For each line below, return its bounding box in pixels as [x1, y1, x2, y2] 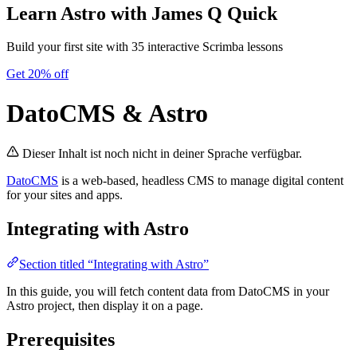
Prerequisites [6, 329, 115, 351]
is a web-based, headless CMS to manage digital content [58, 174, 343, 188]
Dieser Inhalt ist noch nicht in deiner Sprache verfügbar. [22, 147, 302, 161]
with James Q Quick [106, 2, 277, 24]
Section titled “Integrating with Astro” [19, 257, 209, 272]
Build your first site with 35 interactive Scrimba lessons [6, 40, 283, 54]
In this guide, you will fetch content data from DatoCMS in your [6, 284, 329, 299]
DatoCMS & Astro [6, 98, 208, 127]
